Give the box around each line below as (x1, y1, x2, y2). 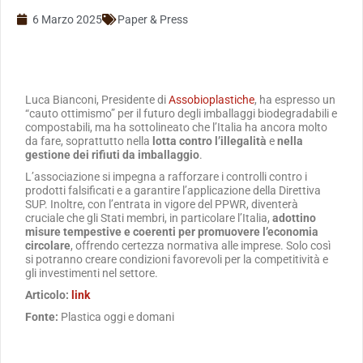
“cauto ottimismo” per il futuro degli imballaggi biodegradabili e (25, 107, 337, 120)
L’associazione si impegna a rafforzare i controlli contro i (25, 170, 307, 183)
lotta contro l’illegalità (152, 135, 267, 147)
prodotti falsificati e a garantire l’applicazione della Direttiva (25, 184, 321, 197)
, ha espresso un (254, 93, 335, 106)
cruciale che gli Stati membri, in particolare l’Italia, (25, 211, 272, 224)
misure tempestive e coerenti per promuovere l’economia (25, 225, 318, 238)
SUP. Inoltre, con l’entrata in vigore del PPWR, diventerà (25, 198, 298, 211)
